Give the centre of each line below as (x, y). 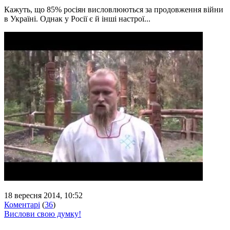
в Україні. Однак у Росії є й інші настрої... (77, 18)
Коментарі (22, 204)
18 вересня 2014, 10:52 (43, 195)
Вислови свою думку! (43, 214)
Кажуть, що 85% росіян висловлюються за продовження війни (114, 9)
